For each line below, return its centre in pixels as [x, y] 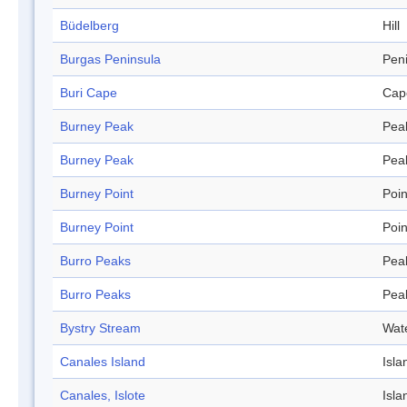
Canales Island [103, 362]
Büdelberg [89, 26]
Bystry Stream [100, 328]
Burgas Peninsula [110, 60]
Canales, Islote [103, 396]
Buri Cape [89, 93]
